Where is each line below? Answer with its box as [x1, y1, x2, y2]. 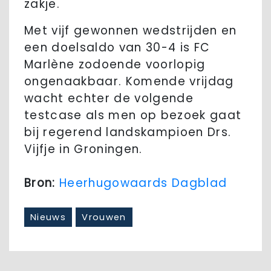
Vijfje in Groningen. [24, 141, 143, 158]
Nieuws [30, 211, 66, 224]
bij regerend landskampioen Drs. [24, 124, 232, 141]
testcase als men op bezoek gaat [24, 107, 242, 124]
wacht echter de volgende [24, 90, 194, 107]
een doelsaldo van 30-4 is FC [24, 39, 211, 56]
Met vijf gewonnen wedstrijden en [24, 22, 237, 39]
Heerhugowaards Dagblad [59, 175, 227, 192]
